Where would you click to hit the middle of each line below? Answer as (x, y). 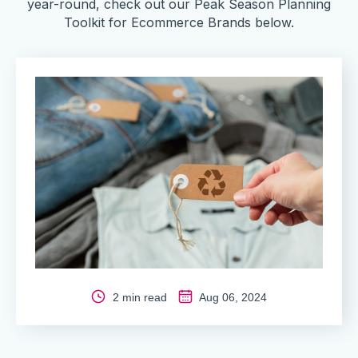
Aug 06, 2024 (232, 297)
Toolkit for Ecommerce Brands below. (179, 22)
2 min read (140, 297)
